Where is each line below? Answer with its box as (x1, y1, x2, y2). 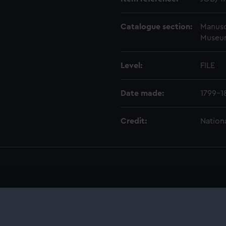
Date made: (121, 89, 164, 97)
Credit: (121, 117, 147, 125)
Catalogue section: (121, 23, 192, 31)
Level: (121, 62, 142, 70)
